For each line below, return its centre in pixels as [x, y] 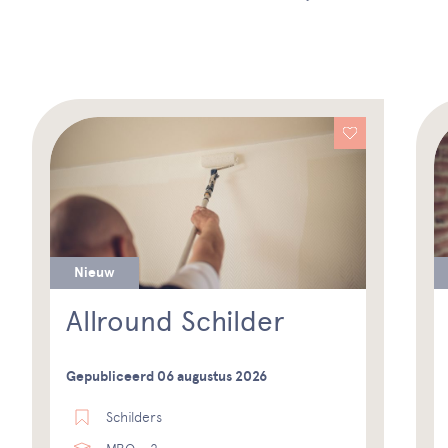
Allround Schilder [176, 320]
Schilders [134, 416]
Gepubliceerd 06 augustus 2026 [167, 376]
